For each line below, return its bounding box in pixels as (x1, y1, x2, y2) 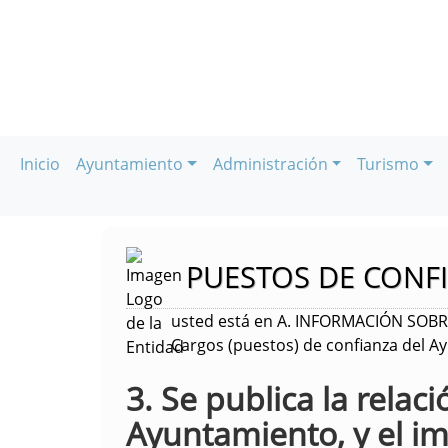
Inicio (20, 153, 60, 175)
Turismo (357, 153, 420, 175)
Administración (212, 153, 328, 175)
